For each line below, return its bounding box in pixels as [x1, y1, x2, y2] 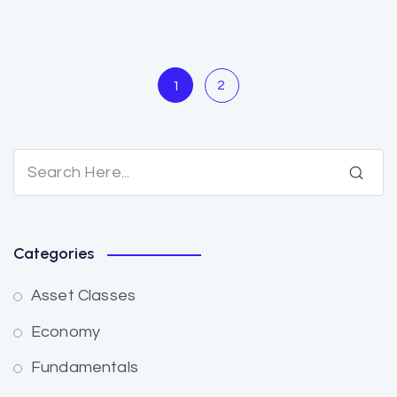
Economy [31, 323, 101, 340]
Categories [13, 244, 94, 264]
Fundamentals [31, 359, 138, 377]
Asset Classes [31, 287, 136, 305]
